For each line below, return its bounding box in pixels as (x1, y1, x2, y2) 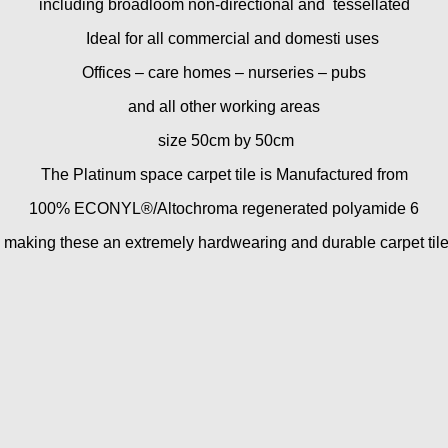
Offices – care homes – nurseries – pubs (82, 63, 366, 81)
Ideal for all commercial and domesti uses (69, 29, 379, 47)
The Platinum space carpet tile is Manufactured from (40, 165, 408, 183)
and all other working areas (128, 97, 320, 115)
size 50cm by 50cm (154, 131, 294, 149)
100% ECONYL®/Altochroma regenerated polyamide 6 (29, 199, 419, 217)
